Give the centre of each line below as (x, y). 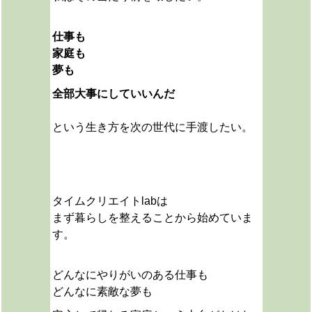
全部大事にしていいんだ (113, 94)
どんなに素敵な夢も (102, 291)
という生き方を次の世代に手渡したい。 (152, 127)
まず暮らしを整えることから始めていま (152, 218)
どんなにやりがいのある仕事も (130, 275)
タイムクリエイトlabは (110, 201)
